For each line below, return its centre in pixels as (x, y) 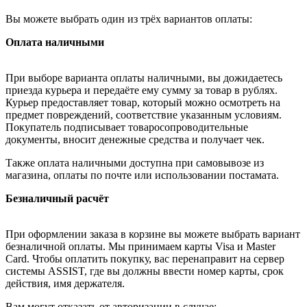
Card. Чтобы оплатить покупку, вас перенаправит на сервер (145, 258)
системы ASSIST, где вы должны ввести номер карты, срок (145, 271)
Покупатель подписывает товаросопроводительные (127, 127)
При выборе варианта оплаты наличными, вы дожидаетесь (144, 77)
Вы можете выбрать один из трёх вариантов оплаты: (129, 19)
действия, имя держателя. (65, 283)
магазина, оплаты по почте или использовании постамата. (142, 175)
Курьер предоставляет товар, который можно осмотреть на (143, 102)
